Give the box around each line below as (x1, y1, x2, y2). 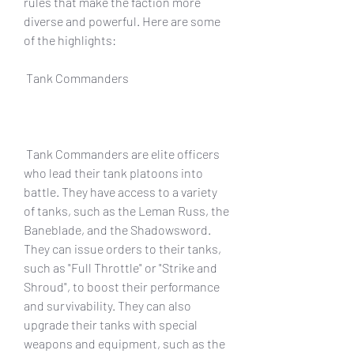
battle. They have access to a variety (24, 183, 217, 199)
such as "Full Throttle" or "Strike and (24, 259, 217, 275)
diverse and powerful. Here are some (24, 13, 220, 28)
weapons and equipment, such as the (24, 335, 225, 351)
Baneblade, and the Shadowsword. (24, 221, 211, 237)
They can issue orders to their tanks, (24, 240, 221, 256)
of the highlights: (24, 32, 116, 47)
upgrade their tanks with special (24, 316, 198, 332)
